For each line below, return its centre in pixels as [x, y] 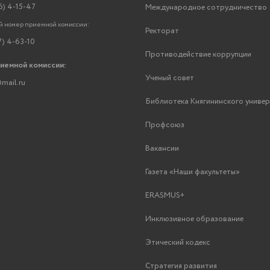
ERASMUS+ [165, 195]
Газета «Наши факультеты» [193, 172]
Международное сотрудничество [206, 7]
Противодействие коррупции [198, 54]
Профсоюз [165, 125]
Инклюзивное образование [194, 219]
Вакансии [162, 148]
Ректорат [162, 31]
